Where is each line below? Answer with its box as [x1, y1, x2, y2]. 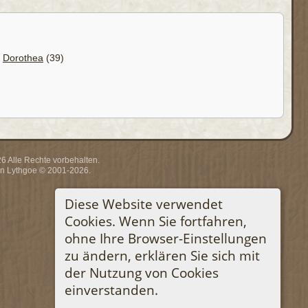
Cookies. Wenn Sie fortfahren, [64, 212, 247, 230]
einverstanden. [64, 280, 158, 298]
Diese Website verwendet [64, 195, 223, 212]
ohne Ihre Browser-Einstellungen [64, 229, 267, 247]
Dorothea [3, 52, 43, 63]
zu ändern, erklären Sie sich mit [64, 246, 260, 264]
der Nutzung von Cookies [64, 263, 219, 281]
